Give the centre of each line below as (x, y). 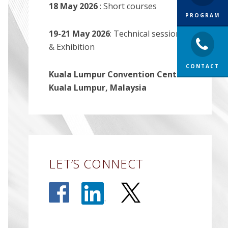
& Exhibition (72, 47)
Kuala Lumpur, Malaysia (98, 88)
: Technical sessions (147, 34)
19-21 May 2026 (79, 34)
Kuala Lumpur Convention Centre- (119, 74)
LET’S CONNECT (96, 164)
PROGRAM (203, 15)
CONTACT (203, 66)
